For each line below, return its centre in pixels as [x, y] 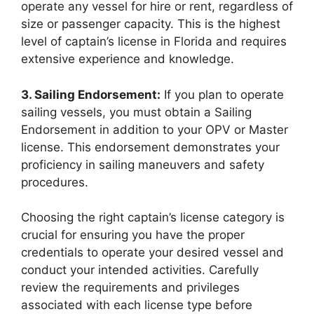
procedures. [55, 182]
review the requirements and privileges [130, 287]
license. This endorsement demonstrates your [150, 147]
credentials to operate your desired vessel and [152, 252]
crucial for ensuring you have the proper [133, 235]
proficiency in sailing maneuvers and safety [143, 164]
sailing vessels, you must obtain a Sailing [136, 112]
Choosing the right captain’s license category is [153, 217]
